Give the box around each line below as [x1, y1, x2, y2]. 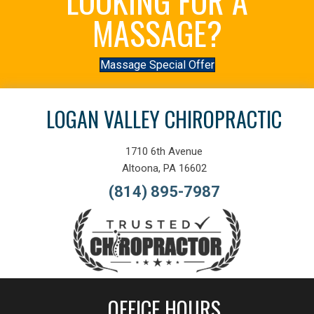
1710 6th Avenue [125, 145, 203, 158]
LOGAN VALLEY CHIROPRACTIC [46, 103, 282, 135]
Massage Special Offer [100, 58, 214, 72]
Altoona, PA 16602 [121, 162, 207, 175]
